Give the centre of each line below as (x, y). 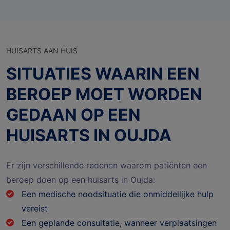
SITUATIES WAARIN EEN (103, 73)
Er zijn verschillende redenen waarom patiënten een (107, 165)
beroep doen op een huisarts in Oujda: (81, 179)
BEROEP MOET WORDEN (104, 94)
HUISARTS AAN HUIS (42, 50)
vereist (35, 208)
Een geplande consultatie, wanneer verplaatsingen (119, 223)
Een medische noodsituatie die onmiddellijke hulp (118, 194)
